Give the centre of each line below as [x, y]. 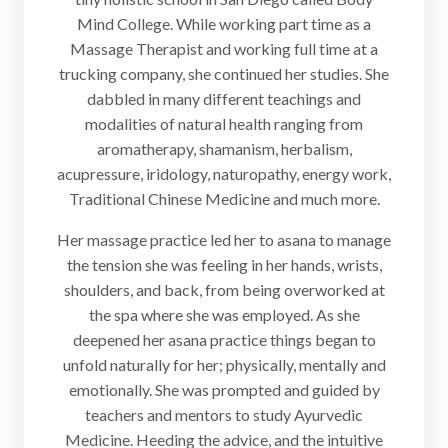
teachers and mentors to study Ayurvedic [224, 415]
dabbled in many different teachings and [224, 99]
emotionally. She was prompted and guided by [224, 390]
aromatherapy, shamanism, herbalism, [224, 149]
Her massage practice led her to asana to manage [224, 240]
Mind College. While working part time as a [224, 24]
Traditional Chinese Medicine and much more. [224, 199]
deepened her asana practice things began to [224, 340]
